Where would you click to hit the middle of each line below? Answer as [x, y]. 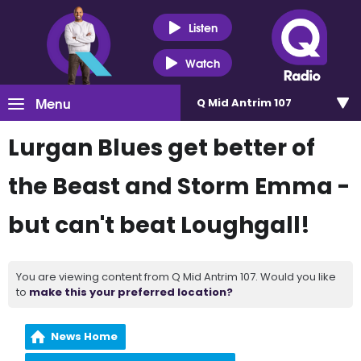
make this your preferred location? [131, 292]
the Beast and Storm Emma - [179, 187]
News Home [85, 336]
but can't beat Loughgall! [159, 225]
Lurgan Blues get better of [162, 148]
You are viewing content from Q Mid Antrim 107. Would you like [176, 277]
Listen [203, 27]
